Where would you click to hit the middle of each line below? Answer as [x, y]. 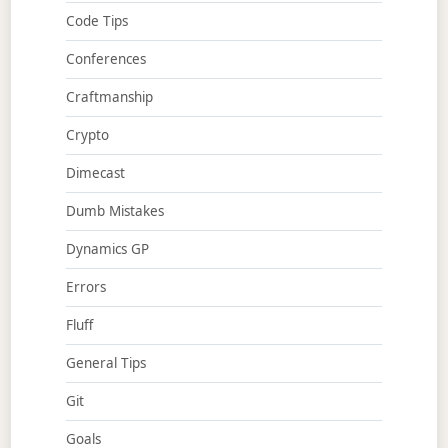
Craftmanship [109, 97]
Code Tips [96, 21]
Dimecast [95, 173]
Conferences [105, 59]
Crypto [87, 135]
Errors [85, 287]
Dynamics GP [107, 249]
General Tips [105, 363]
